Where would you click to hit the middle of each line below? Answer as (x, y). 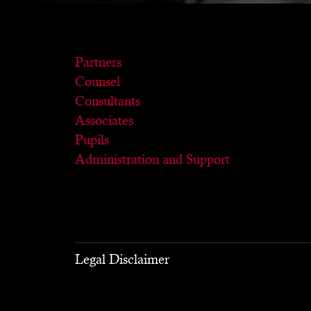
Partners (98, 62)
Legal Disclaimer (122, 259)
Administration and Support (152, 159)
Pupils (92, 140)
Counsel (97, 81)
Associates (104, 120)
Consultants (107, 101)
